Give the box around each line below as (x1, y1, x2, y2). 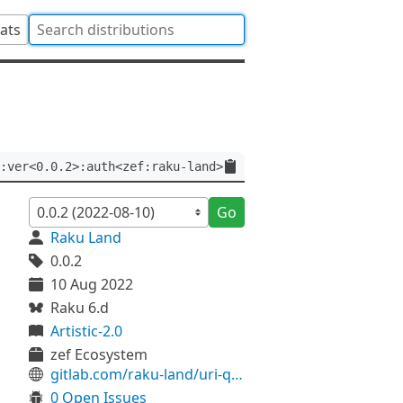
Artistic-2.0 (50, 321, 122, 341)
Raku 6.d (50, 298, 109, 318)
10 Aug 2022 (50, 274, 133, 294)
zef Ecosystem (50, 345, 148, 364)
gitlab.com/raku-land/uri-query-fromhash (231, 364, 243, 384)
